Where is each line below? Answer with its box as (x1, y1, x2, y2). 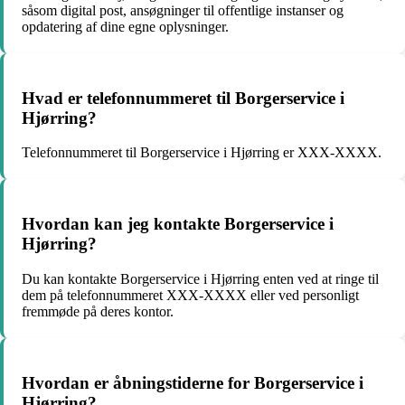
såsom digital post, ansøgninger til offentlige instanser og (22, 2, 344, 18)
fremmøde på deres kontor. (22, 303, 174, 319)
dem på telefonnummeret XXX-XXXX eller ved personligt (22, 287, 359, 303)
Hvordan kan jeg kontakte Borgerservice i (22, 214, 334, 234)
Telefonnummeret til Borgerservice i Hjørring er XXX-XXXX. (22, 145, 381, 161)
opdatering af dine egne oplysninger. (22, 18, 229, 34)
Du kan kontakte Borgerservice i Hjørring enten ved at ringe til (22, 270, 379, 287)
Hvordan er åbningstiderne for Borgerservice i (22, 372, 363, 392)
